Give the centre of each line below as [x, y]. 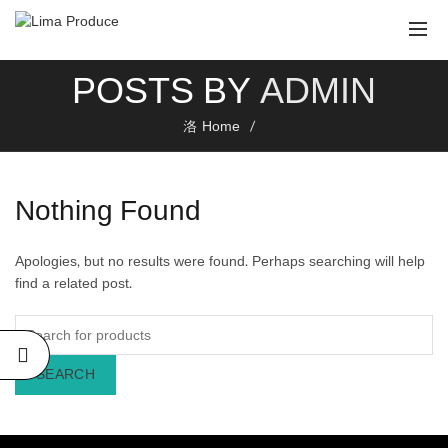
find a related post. [73, 283]
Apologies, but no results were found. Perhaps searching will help [220, 261]
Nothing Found [108, 211]
